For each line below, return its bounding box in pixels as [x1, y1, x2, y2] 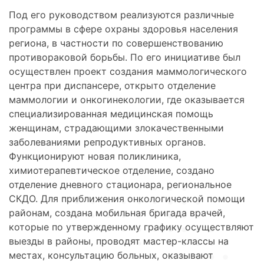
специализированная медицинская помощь [9, 108, 213, 120]
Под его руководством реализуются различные [9, 9, 234, 21]
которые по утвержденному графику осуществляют [9, 221, 254, 233]
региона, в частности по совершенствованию [9, 37, 223, 49]
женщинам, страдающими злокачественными [9, 122, 224, 134]
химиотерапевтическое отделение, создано [9, 164, 214, 177]
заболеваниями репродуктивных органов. [9, 136, 206, 148]
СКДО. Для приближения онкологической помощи [9, 193, 245, 205]
